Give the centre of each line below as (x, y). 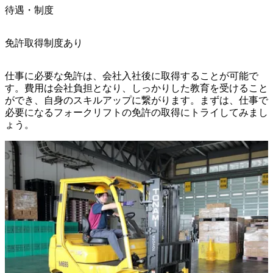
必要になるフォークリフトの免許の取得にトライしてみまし (136, 112)
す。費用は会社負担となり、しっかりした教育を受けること (136, 88)
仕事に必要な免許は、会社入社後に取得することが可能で (132, 76)
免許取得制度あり (44, 43)
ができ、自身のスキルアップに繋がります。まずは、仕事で (136, 100)
